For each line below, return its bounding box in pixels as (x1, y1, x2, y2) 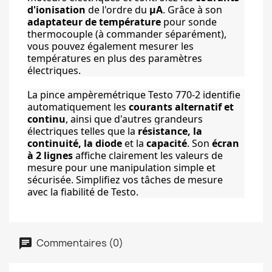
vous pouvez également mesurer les (27, 39, 194, 53)
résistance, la (138, 124, 202, 138)
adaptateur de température (27, 15, 161, 29)
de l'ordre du (86, 3, 149, 16)
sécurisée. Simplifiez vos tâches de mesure (27, 173, 223, 186)
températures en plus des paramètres (27, 52, 202, 65)
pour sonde (161, 15, 217, 29)
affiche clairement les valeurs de (73, 149, 223, 162)
